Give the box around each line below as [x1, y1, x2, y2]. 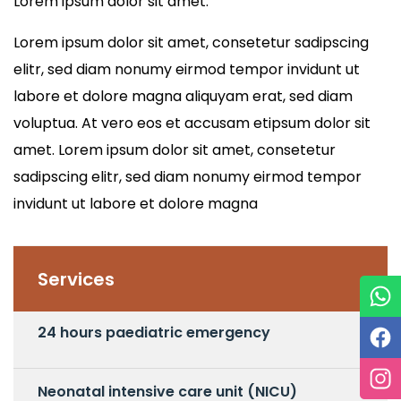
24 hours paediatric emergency [38, 322, 270, 343]
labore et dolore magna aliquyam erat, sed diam [13, 86, 353, 107]
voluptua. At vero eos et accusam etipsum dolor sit [13, 113, 371, 133]
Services [38, 267, 115, 292]
